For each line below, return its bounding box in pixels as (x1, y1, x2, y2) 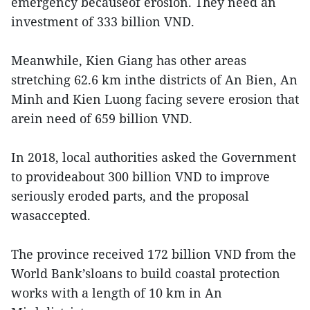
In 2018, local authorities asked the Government (11, 149, 296, 166)
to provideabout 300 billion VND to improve (11, 168, 270, 185)
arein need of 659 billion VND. (11, 110, 192, 127)
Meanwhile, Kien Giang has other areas (11, 52, 246, 69)
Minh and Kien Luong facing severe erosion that (11, 91, 299, 108)
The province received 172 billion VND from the (11, 246, 296, 263)
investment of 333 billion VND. (11, 13, 194, 30)
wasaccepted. (11, 207, 91, 224)
